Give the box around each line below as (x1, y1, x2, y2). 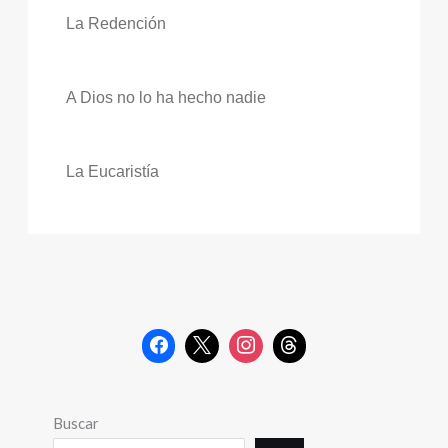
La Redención (65, 15, 166, 33)
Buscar (53, 413, 100, 432)
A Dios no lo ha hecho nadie (65, 89, 266, 107)
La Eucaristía (65, 163, 159, 181)
